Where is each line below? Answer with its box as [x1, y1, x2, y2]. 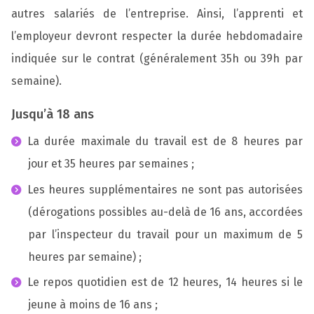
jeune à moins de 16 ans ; [28, 298, 158, 312]
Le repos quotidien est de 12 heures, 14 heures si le [27, 275, 303, 289]
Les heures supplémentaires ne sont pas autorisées [27, 182, 303, 196]
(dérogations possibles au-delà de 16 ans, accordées [28, 205, 303, 219]
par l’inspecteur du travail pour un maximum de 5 [28, 227, 303, 241]
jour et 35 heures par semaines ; [28, 156, 194, 170]
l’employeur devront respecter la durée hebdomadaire [11, 29, 303, 43]
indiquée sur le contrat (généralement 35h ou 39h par [11, 51, 303, 65]
